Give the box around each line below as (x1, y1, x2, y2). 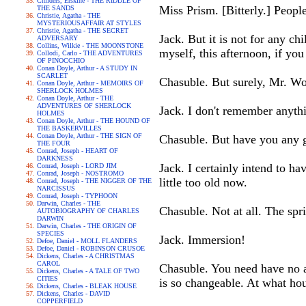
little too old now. (159, 176, 247, 189)
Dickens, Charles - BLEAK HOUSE (37, 282, 137, 290)
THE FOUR (37, 139, 70, 147)
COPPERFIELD (37, 297, 83, 305)
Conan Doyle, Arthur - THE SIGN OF (37, 132, 142, 139)
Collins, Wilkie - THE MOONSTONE (37, 42, 143, 49)
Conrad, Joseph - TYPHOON (37, 192, 117, 199)
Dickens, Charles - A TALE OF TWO (37, 267, 139, 275)
